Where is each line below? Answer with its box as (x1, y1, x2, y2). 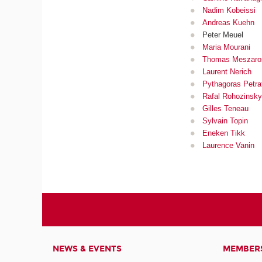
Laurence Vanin (202, 140, 254, 150)
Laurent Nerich (202, 67, 251, 76)
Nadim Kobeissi (202, 5, 256, 15)
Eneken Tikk (202, 128, 245, 137)
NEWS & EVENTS (53, 244, 122, 254)
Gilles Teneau (202, 104, 249, 113)
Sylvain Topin (202, 116, 248, 125)
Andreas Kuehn (202, 18, 254, 27)
